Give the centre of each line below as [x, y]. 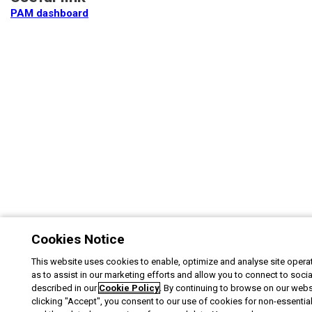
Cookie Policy [129, 288]
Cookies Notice [78, 239]
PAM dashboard [49, 14]
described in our [65, 288]
